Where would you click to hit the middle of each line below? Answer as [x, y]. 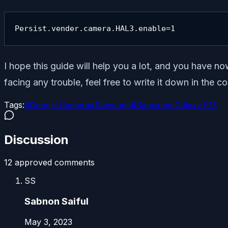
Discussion [36, 140]
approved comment [51, 163]
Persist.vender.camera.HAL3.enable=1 [95, 29]
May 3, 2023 [48, 222]
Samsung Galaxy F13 [176, 105]
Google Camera [60, 105]
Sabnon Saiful [56, 201]
